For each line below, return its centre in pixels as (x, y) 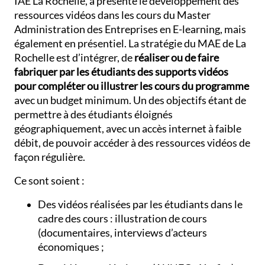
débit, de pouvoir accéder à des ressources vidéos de (132, 143)
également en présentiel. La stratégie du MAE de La (130, 43)
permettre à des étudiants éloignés (94, 114)
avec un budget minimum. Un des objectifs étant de (130, 100)
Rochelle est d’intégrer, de (75, 57)
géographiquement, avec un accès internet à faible (128, 128)
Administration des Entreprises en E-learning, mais (130, 29)
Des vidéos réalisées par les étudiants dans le (140, 204)
